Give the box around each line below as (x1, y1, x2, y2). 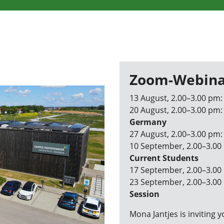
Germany (129, 116, 166, 127)
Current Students (129, 152, 198, 163)
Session (129, 188, 159, 199)
